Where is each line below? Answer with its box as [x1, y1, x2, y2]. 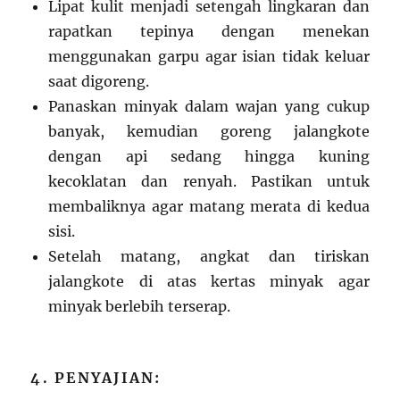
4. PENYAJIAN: [30, 369, 162, 387]
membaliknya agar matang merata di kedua [48, 197, 370, 216]
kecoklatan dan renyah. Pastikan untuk [48, 172, 370, 191]
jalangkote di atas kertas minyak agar [48, 272, 370, 291]
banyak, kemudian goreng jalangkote [48, 122, 370, 141]
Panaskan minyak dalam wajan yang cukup [48, 97, 370, 116]
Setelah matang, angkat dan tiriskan [48, 247, 370, 266]
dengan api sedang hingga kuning [48, 147, 370, 166]
